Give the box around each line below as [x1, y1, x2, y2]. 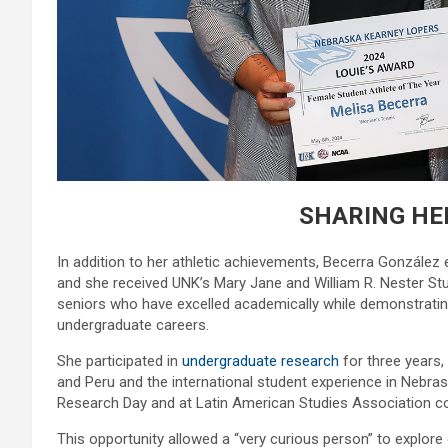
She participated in [57, 352, 182, 371]
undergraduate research [182, 352, 339, 371]
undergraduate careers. [57, 316, 209, 335]
